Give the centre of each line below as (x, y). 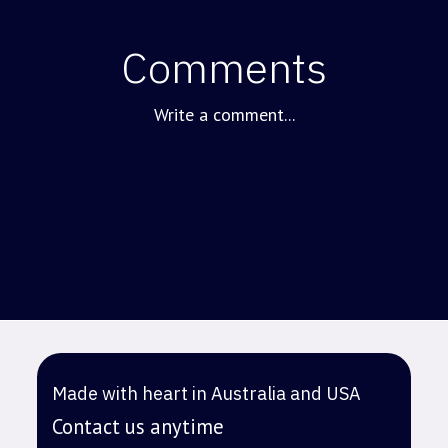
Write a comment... (224, 115)
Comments (224, 67)
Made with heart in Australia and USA (207, 393)
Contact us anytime (138, 426)
